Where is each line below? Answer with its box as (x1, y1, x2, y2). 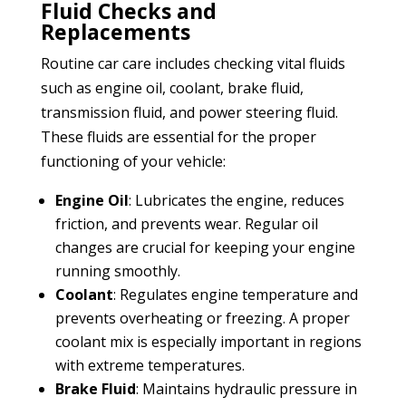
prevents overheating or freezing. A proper (54, 307, 350, 328)
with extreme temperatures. (54, 354, 245, 375)
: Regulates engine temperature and (112, 284, 358, 304)
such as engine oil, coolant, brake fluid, (40, 77, 304, 98)
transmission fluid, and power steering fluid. (40, 101, 338, 122)
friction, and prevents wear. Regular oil (54, 213, 318, 234)
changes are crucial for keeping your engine (54, 237, 355, 257)
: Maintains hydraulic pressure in (135, 378, 357, 399)
